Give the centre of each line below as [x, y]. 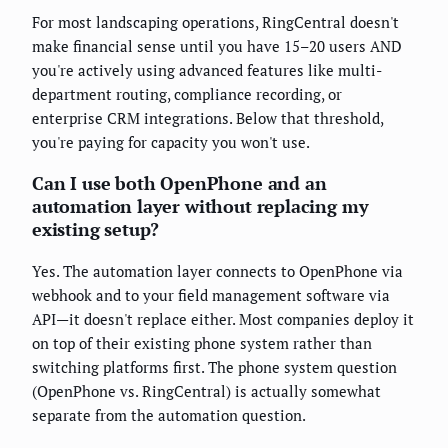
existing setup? [96, 229]
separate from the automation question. [169, 415]
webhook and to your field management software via [211, 295]
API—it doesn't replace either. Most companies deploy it [223, 319]
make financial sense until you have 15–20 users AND [217, 46]
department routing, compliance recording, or [187, 94]
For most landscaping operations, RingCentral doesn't [215, 22]
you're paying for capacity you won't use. [171, 142]
